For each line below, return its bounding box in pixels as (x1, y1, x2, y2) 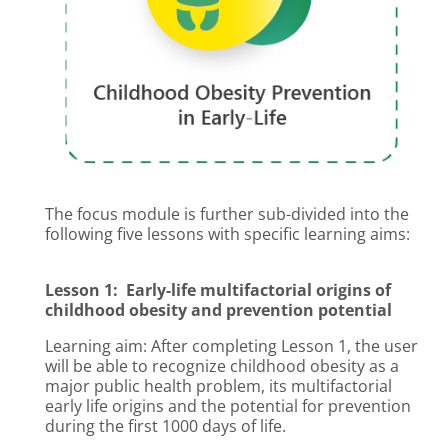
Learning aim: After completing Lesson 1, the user (45, 335, 418, 358)
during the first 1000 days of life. (45, 415, 286, 438)
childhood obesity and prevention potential (45, 299, 392, 322)
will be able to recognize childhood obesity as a (45, 355, 399, 378)
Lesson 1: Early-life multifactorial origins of (45, 279, 391, 302)
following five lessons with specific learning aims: (45, 223, 410, 246)
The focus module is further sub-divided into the (45, 203, 409, 226)
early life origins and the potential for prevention (45, 395, 411, 418)
